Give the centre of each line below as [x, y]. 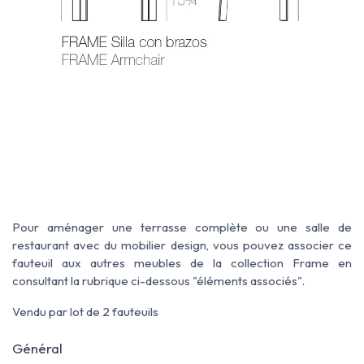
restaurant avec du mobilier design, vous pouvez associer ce [182, 245]
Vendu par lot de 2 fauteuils [85, 311]
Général [37, 348]
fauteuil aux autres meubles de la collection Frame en [182, 262]
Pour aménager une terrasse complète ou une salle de [182, 227]
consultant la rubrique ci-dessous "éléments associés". [158, 280]
